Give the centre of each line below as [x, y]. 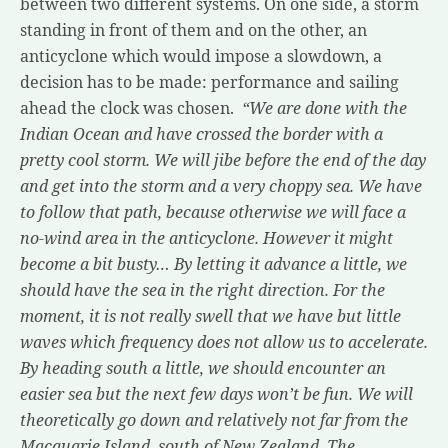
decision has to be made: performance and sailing [209, 81]
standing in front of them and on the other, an [193, 29]
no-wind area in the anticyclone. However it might [206, 237]
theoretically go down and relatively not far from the [214, 419]
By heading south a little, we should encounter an [203, 367]
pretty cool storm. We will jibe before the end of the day [223, 159]
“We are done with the [320, 107]
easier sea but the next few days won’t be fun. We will [216, 393]
